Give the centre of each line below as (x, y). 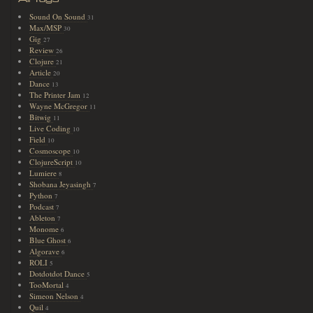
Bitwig (42, 117)
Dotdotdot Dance (58, 274)
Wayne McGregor (60, 106)
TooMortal (48, 285)
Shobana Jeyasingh (61, 184)
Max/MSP (47, 28)
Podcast (43, 206)
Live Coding (51, 128)
